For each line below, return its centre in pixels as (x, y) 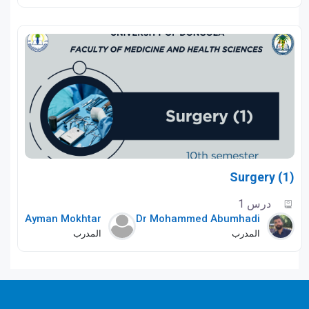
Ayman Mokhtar (63, 218)
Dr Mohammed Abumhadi (198, 218)
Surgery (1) (262, 177)
